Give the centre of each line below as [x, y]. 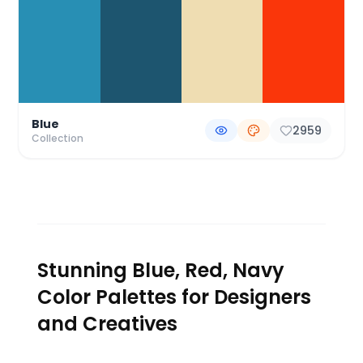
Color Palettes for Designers [175, 297]
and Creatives [108, 324]
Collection [58, 139]
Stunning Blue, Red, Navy [161, 271]
